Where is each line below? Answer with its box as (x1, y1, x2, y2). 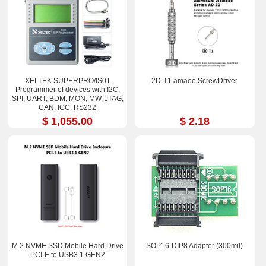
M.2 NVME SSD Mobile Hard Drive (11, 242, 123, 251)
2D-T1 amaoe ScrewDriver (151, 76, 238, 85)
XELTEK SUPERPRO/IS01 (24, 76, 110, 85)
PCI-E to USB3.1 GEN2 (30, 251, 105, 259)
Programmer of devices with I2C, (15, 85, 120, 94)
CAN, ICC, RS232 (39, 103, 97, 112)
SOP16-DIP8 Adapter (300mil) (146, 242, 243, 251)
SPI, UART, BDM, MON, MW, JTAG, (11, 94, 123, 103)
